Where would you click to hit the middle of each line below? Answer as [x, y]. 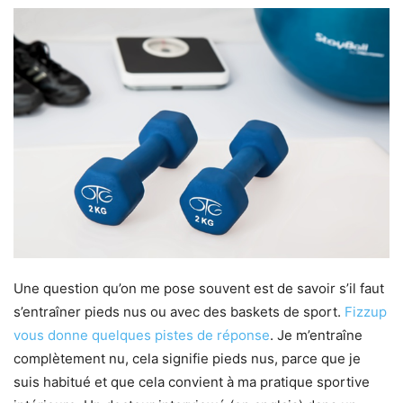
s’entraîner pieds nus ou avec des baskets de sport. [179, 311]
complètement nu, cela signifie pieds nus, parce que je [187, 358]
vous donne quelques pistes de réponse [142, 335]
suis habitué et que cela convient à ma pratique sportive [192, 381]
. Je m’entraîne [316, 335]
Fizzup [366, 311]
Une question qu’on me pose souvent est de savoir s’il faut [199, 288]
